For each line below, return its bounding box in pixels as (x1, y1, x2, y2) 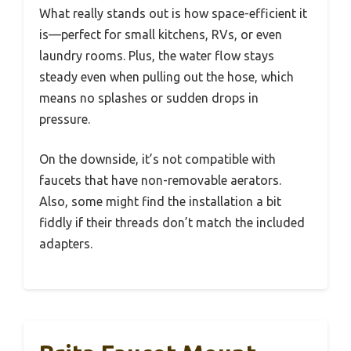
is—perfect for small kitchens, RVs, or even (39, 27, 282, 42)
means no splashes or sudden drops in (39, 90, 259, 105)
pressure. (39, 111, 90, 126)
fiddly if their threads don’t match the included (39, 215, 305, 230)
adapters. (39, 236, 92, 251)
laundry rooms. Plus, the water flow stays (39, 48, 274, 63)
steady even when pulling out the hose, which (39, 69, 294, 84)
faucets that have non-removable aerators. (39, 172, 281, 187)
